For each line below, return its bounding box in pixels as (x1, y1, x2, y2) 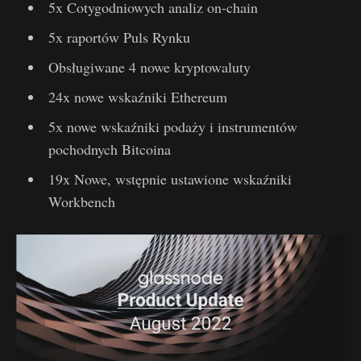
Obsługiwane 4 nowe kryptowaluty (48, 57, 251, 77)
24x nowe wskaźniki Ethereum (48, 87, 227, 107)
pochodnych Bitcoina (48, 139, 171, 160)
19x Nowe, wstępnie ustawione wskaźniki (48, 169, 292, 189)
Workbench (48, 192, 115, 212)
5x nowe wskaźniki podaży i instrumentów (48, 117, 297, 137)
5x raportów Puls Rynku (48, 27, 190, 48)
